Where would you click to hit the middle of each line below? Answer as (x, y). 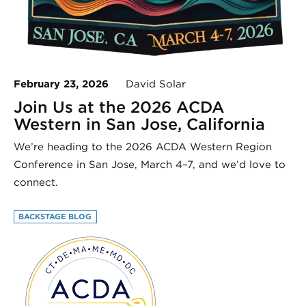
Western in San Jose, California (139, 124)
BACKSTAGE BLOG (55, 216)
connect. (36, 183)
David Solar (147, 84)
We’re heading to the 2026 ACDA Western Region (143, 147)
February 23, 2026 (61, 84)
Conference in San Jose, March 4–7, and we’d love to (150, 165)
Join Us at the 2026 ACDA (119, 107)
